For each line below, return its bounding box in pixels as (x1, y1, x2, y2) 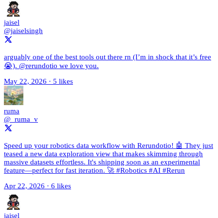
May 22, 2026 (4, 77, 47, 86)
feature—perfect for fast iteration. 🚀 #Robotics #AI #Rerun (4, 166, 185, 175)
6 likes (51, 182, 71, 190)
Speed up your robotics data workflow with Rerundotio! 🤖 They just (4, 142, 213, 150)
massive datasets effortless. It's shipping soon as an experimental (4, 158, 200, 166)
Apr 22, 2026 (4, 182, 45, 190)
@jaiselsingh (4, 27, 43, 35)
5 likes (53, 77, 73, 86)
